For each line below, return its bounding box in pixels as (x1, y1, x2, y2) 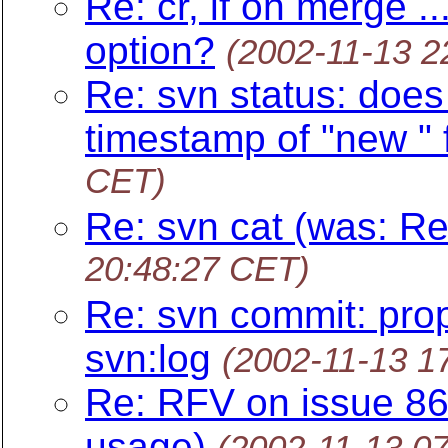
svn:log (85, 337, 211, 380)
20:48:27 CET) (85, 249, 310, 292)
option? (85, 29, 215, 72)
